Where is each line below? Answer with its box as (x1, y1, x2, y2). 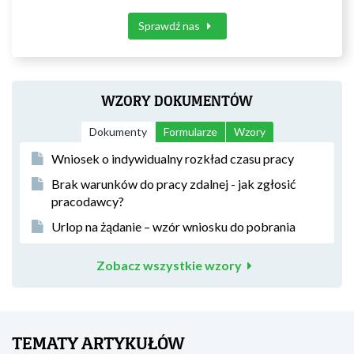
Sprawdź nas (137, 19, 202, 32)
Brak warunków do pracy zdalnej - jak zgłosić (51, 176, 296, 191)
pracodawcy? (51, 194, 124, 209)
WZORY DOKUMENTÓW (101, 92, 253, 110)
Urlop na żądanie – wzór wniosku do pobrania (51, 219, 296, 234)
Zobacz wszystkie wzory (96, 258, 242, 273)
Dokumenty (88, 125, 147, 138)
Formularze (163, 125, 217, 138)
